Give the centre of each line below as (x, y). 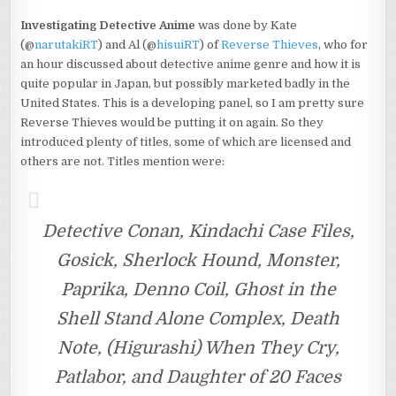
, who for (343, 45)
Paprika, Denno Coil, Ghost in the (198, 290)
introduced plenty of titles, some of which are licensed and (186, 142)
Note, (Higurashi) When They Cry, (198, 348)
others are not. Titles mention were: (123, 162)
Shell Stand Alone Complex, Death (198, 319)
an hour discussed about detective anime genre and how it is (191, 65)
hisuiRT (179, 45)
